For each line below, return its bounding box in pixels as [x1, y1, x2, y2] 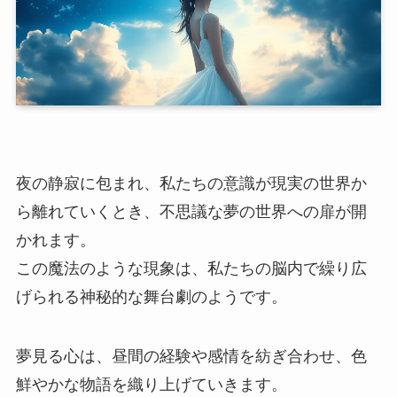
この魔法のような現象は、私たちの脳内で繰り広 [15, 259, 367, 277]
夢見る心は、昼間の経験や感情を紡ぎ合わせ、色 [15, 347, 367, 366]
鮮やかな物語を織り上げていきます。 [15, 376, 287, 394]
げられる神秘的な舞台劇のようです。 [15, 287, 287, 306]
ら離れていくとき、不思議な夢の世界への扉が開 [15, 202, 367, 221]
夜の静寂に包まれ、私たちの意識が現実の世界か [15, 174, 367, 192]
